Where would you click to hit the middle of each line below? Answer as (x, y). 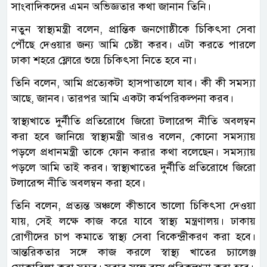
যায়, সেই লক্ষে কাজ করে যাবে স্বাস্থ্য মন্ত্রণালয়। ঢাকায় (133, 221)
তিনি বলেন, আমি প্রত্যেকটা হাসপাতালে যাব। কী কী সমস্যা (133, 83)
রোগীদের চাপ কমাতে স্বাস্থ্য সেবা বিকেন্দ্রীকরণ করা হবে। (133, 237)
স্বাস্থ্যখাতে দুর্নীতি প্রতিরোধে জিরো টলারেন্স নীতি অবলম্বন (133, 121)
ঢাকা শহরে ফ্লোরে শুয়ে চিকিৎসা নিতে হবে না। (104, 60)
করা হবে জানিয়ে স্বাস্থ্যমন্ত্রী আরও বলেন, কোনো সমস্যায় (133, 137)
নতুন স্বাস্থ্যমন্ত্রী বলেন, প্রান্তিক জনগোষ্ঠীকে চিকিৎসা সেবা (133, 30)
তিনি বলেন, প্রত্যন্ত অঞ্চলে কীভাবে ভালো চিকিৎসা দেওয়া (133, 206)
